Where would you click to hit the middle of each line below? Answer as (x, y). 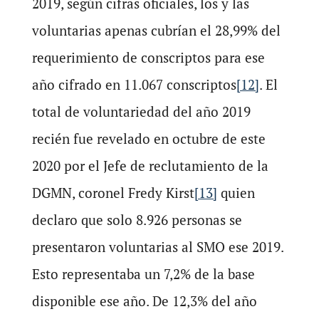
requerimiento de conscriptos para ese (148, 58)
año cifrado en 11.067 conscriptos (134, 85)
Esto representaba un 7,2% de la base (143, 274)
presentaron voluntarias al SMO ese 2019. (157, 247)
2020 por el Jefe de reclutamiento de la (150, 166)
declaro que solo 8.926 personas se (137, 220)
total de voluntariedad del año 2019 (141, 112)
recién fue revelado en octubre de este (148, 139)
